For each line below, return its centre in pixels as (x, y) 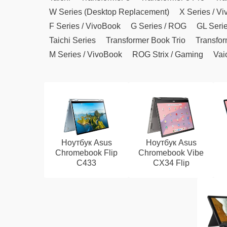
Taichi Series (72, 40)
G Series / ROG (159, 26)
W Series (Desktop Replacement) (109, 12)
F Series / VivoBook (85, 26)
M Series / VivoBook (86, 54)
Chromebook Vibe (171, 153)
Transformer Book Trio (146, 40)
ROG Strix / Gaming (168, 54)
